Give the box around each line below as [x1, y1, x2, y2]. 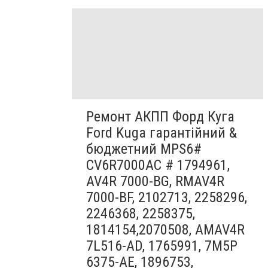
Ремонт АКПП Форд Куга [86, 108, 234, 125]
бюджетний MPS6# [86, 140, 202, 157]
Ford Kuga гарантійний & [86, 124, 237, 141]
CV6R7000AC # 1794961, [86, 156, 230, 173]
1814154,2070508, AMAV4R [86, 221, 245, 238]
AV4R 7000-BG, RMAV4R [86, 172, 224, 190]
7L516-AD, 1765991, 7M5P [86, 237, 237, 254]
